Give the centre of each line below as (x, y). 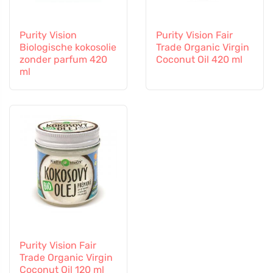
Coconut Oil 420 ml (199, 59)
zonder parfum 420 (63, 59)
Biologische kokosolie (68, 47)
